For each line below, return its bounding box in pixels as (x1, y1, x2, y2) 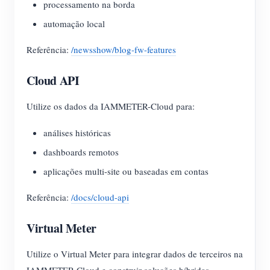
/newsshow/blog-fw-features (71, 43, 176, 55)
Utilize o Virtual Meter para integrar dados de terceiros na (27, 248, 243, 260)
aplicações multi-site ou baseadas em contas (43, 165, 209, 177)
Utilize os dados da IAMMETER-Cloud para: (27, 100, 195, 112)
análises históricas (43, 127, 111, 139)
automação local (43, 17, 105, 30)
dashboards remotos (43, 146, 119, 158)
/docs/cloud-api (71, 191, 129, 203)
